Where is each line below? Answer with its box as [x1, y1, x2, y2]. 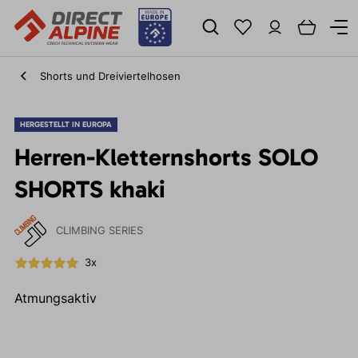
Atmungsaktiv [14, 290, 97, 306]
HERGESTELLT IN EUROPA [19, 120, 112, 129]
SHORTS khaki [14, 175, 165, 204]
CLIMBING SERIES [55, 225, 143, 237]
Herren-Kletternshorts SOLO [14, 143, 318, 172]
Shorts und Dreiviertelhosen [39, 70, 181, 82]
